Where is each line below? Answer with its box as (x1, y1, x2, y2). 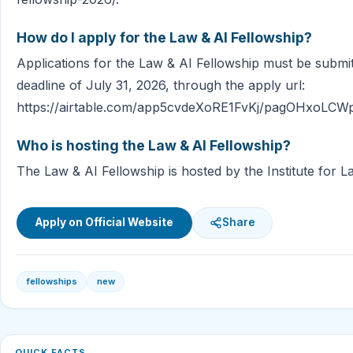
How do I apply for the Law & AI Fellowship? (17, 28, 312, 46)
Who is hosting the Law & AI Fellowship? (17, 136, 291, 154)
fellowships (26, 276, 78, 287)
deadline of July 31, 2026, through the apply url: (17, 76, 305, 93)
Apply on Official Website (35, 216, 173, 229)
